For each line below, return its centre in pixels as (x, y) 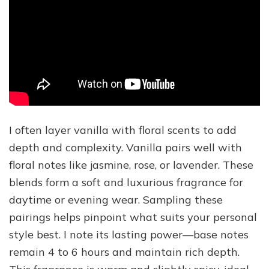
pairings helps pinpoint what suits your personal (133, 217)
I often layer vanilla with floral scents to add (123, 130)
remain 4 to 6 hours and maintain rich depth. (124, 252)
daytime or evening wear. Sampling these (116, 199)
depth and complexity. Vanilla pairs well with (125, 147)
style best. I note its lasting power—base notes (129, 234)
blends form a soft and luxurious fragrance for (126, 182)
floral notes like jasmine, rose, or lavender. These (131, 165)
